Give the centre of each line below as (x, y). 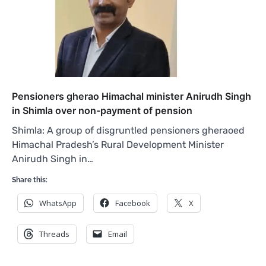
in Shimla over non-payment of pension (102, 110)
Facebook (133, 203)
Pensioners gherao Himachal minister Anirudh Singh (132, 96)
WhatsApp (58, 203)
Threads (54, 234)
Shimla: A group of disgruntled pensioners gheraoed (128, 130)
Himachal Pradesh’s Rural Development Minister (118, 144)
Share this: (30, 180)
